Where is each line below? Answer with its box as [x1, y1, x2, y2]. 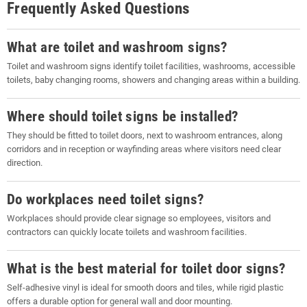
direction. [7, 158, 42, 168]
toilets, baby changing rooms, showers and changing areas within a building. [7, 75, 300, 85]
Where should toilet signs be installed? [7, 108, 238, 125]
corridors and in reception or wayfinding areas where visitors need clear [7, 144, 281, 154]
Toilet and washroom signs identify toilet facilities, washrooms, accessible [7, 61, 295, 71]
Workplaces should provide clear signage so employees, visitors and [7, 213, 271, 223]
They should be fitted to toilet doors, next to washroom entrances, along [7, 130, 282, 140]
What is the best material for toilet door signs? [7, 260, 286, 277]
